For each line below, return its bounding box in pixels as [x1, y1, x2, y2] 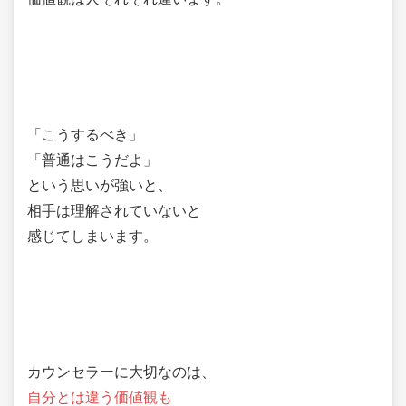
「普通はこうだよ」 [27, 151, 158, 168]
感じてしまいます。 [27, 227, 158, 244]
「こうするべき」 [27, 126, 143, 142]
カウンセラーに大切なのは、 [27, 363, 216, 380]
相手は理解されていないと [27, 202, 201, 218]
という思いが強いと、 [27, 177, 172, 193]
